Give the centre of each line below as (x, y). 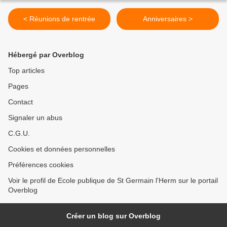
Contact (21, 102)
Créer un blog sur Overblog (113, 216)
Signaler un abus (35, 118)
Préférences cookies (41, 165)
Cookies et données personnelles (62, 149)
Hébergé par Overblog (46, 55)
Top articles (26, 70)
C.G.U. (19, 133)
